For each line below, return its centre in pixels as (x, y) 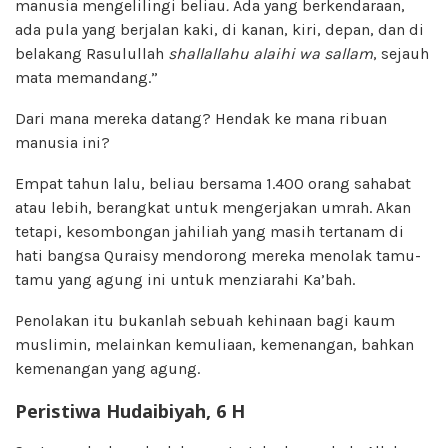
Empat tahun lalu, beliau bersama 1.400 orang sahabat (213, 183)
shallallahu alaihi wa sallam (270, 53)
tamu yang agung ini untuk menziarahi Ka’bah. (185, 279)
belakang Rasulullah (91, 53)
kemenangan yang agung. (107, 368)
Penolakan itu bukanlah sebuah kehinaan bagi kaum (205, 320)
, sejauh (401, 53)
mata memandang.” (86, 77)
